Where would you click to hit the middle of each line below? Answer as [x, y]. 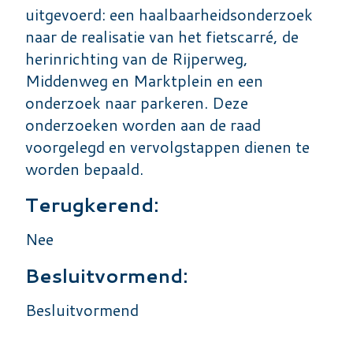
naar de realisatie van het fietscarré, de [162, 36]
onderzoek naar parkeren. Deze [137, 102]
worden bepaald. [84, 168]
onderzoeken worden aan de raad [143, 124]
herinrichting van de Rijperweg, [137, 58]
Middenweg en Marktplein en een [144, 80]
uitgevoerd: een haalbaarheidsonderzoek [169, 14]
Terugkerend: [92, 204]
